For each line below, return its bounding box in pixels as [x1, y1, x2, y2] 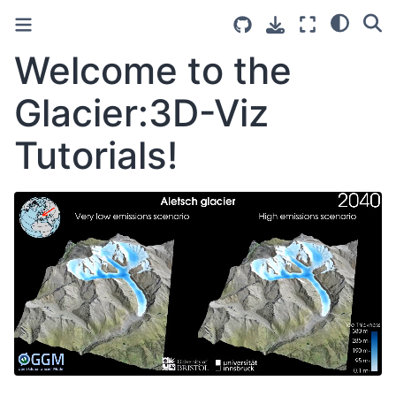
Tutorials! [14, 133, 178, 178]
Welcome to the [14, 48, 292, 93]
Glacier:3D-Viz [14, 90, 269, 135]
